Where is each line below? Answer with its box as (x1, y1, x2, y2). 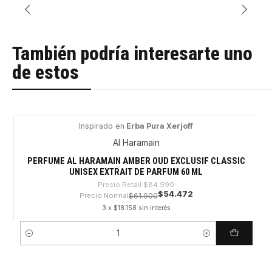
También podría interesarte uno (12, 42, 253, 66)
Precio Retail (98, 180, 141, 189)
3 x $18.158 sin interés (101, 203, 171, 212)
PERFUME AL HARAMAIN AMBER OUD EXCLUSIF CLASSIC (27, 155, 245, 166)
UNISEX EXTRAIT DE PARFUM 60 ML (69, 166, 203, 177)
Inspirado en (79, 121, 124, 131)
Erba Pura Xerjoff (124, 121, 193, 131)
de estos (12, 61, 79, 84)
